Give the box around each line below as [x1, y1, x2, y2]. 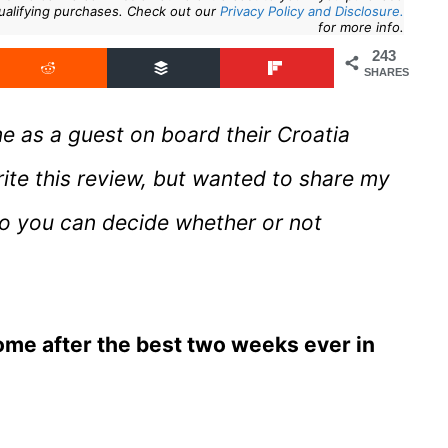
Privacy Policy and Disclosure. [219, 3, 404, 20]
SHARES [363, 66, 409, 79]
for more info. [317, 19, 404, 36]
